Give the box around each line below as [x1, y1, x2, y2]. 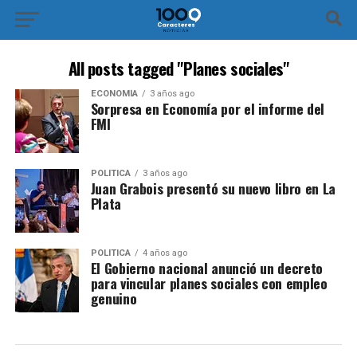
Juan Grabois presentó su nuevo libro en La [90, 178, 335, 198]
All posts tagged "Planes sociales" [68, 56, 289, 80]
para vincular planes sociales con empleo [90, 273, 328, 293]
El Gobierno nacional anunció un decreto [90, 257, 323, 278]
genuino [90, 288, 137, 308]
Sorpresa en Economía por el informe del [90, 98, 324, 119]
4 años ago [142, 248, 187, 258]
